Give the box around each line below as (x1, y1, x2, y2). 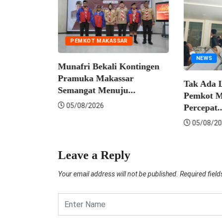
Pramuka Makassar (34, 73, 110, 84)
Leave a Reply (58, 149, 130, 162)
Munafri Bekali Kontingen (34, 61, 136, 72)
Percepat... (159, 103, 201, 113)
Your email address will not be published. (58, 170, 178, 178)
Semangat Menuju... (34, 85, 112, 96)
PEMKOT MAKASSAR (46, 38, 104, 45)
